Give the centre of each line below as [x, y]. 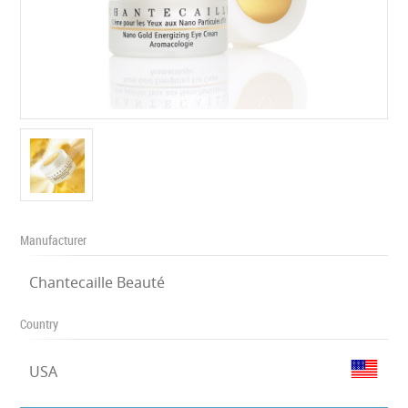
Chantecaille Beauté [97, 282]
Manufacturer [54, 240]
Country [40, 324]
